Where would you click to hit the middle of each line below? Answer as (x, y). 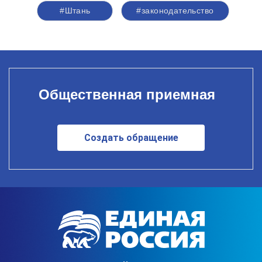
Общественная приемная (127, 94)
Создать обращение (131, 137)
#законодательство (175, 11)
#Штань (75, 11)
